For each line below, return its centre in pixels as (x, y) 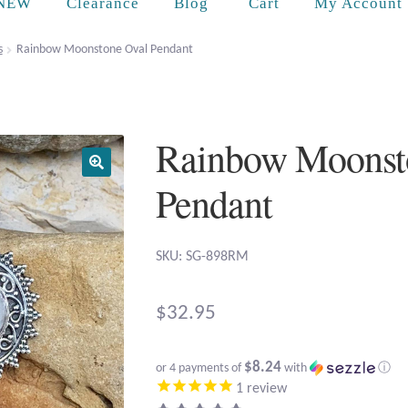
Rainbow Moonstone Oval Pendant (104, 49)
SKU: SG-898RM (203, 257)
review (265, 389)
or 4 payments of (200, 369)
